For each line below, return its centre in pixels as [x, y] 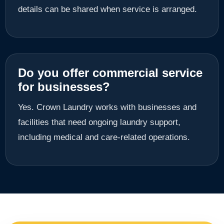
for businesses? [64, 86]
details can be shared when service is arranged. [107, 9]
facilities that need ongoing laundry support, [99, 122]
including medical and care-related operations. [104, 137]
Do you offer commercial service [110, 72]
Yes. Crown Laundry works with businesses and [107, 107]
